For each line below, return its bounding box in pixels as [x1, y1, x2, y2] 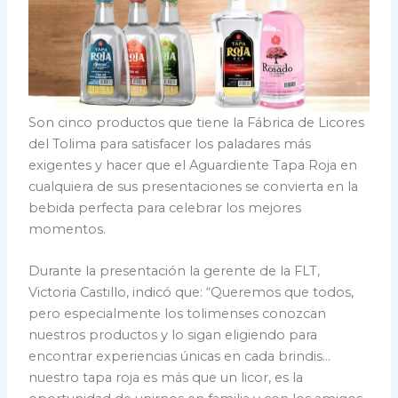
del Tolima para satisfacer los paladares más [28, 135, 312, 152]
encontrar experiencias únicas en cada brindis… [28, 348, 331, 365]
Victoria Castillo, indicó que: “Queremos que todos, [28, 284, 354, 301]
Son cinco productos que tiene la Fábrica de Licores [28, 114, 365, 131]
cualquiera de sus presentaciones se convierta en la [28, 178, 359, 195]
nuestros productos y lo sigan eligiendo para [28, 327, 318, 344]
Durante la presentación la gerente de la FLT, [28, 263, 321, 280]
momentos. [28, 220, 107, 237]
